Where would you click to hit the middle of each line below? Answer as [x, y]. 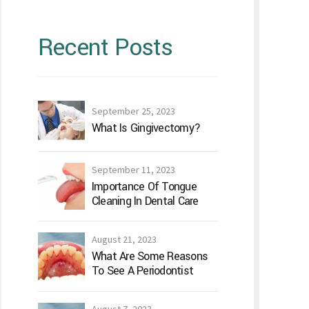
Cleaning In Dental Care [145, 201]
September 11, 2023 [133, 169]
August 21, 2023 [124, 239]
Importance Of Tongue [144, 186]
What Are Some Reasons [150, 256]
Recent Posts [105, 47]
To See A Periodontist [142, 270]
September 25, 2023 [133, 111]
